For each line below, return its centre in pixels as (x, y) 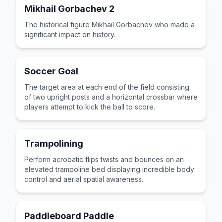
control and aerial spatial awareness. (84, 179)
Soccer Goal (51, 71)
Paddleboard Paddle (69, 216)
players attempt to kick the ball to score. (90, 107)
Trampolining (54, 143)
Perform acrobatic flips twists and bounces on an (104, 159)
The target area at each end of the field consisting (107, 87)
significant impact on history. (70, 34)
